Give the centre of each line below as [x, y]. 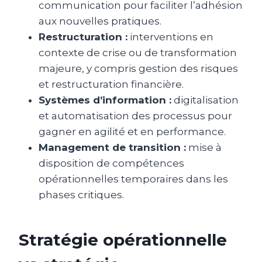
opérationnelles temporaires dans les [133, 179]
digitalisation [205, 100]
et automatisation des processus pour [135, 116]
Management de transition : [112, 147]
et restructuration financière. [111, 84]
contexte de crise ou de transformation [138, 52]
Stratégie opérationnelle [123, 239]
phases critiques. [81, 194]
